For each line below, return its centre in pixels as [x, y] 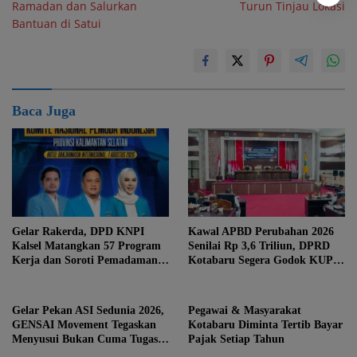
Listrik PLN [41, 274]
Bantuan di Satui [57, 24]
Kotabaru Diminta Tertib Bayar [265, 324]
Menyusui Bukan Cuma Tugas [85, 339]
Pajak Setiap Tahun [236, 339]
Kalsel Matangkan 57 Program [86, 245]
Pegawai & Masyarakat [245, 310]
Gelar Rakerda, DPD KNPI [78, 231]
